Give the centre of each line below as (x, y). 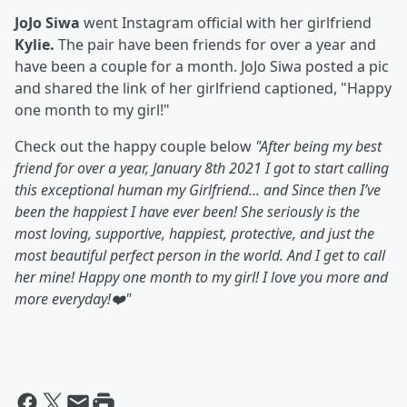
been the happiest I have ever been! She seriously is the (187, 212)
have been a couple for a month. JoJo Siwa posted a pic (202, 67)
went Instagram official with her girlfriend (226, 23)
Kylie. (35, 45)
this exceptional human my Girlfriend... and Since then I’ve (198, 190)
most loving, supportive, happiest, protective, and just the (194, 234)
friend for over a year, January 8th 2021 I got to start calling (202, 169)
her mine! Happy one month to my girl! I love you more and (201, 278)
